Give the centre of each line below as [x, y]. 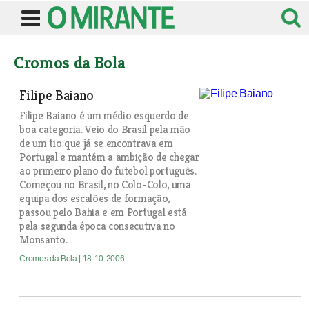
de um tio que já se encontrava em [96, 143]
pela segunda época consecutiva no [97, 226]
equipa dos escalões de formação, [94, 198]
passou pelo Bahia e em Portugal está [103, 212]
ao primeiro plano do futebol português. [108, 171]
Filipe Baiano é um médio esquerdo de [104, 116]
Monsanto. [43, 240]
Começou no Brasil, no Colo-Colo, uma [105, 185]
